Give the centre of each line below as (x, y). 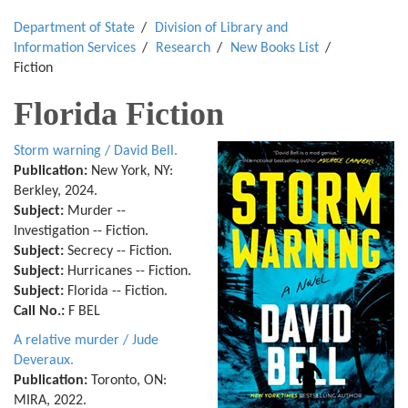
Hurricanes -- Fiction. (129, 271)
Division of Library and (221, 28)
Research (183, 48)
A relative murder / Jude (86, 341)
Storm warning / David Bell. (96, 151)
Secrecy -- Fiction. (120, 251)
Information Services (75, 48)
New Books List (275, 48)
